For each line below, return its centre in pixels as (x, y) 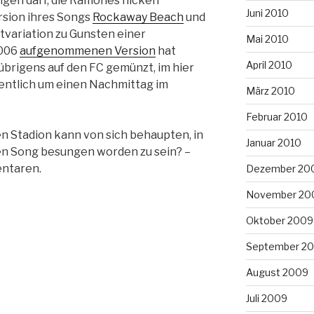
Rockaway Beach (138, 17)
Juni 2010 (267, 13)
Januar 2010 (273, 142)
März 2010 (270, 90)
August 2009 (277, 272)
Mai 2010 (267, 39)
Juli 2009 (266, 298)
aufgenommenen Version (88, 51)
